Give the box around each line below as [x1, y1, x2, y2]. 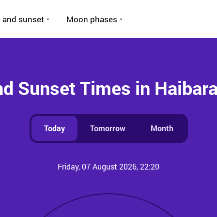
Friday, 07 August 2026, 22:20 [58, 161, 159, 171]
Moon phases [66, 13, 117, 25]
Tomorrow [90, 123, 125, 133]
